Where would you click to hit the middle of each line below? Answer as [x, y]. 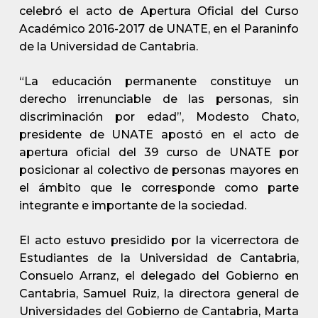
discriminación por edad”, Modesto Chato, [159, 117]
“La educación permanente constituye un [159, 81]
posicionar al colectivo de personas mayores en [159, 170]
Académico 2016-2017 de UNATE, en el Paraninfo [159, 29]
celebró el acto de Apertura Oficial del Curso [159, 11]
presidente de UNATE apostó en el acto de [159, 135]
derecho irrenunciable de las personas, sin [159, 99]
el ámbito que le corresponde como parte [159, 188]
